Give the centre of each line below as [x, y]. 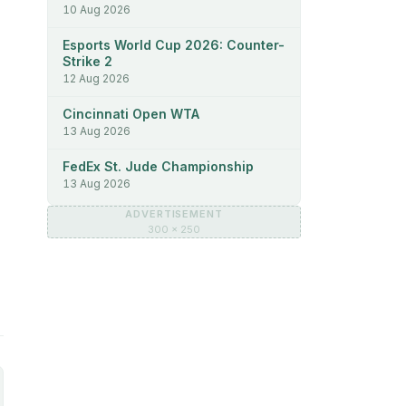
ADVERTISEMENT [174, 213]
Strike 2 [87, 61]
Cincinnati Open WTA [131, 113]
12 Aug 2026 [96, 78]
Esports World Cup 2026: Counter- [174, 44]
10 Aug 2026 [97, 9]
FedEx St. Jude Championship [158, 166]
